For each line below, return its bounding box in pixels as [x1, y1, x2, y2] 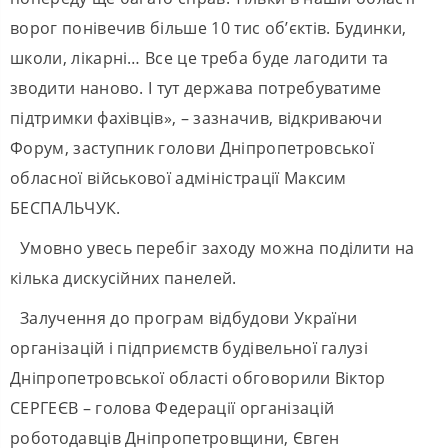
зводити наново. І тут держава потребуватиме [10, 76, 382, 99]
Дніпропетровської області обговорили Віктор [10, 366, 386, 389]
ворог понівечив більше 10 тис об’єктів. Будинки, [10, 16, 407, 39]
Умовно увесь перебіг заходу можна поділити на [20, 236, 415, 259]
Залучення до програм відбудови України [20, 306, 358, 329]
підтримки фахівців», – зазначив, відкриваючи [10, 106, 383, 129]
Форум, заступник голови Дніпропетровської [10, 136, 375, 159]
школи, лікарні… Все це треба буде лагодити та [10, 46, 389, 69]
